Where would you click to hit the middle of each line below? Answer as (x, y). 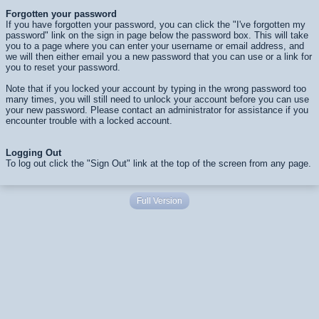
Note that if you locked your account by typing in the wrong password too (156, 89)
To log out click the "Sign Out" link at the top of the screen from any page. (158, 163)
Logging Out (33, 153)
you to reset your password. (63, 67)
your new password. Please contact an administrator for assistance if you (157, 110)
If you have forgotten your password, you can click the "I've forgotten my (156, 25)
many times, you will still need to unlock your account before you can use (157, 99)
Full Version (159, 201)
